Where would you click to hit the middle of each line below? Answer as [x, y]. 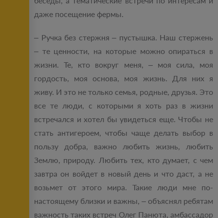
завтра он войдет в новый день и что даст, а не [124, 174]
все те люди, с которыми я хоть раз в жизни [124, 106]
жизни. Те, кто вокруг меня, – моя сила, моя [124, 65]
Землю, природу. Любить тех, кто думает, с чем [124, 160]
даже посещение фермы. [80, 14]
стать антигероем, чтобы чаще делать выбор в [124, 133]
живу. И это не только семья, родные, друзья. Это [124, 92]
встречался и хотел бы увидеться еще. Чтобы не [124, 119]
